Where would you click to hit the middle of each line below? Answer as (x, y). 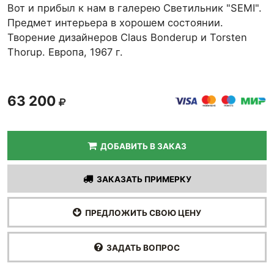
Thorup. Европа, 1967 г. (65, 52)
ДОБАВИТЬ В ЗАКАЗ (142, 146)
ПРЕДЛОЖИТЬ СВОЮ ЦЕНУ (141, 213)
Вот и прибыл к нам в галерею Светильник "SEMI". (135, 8)
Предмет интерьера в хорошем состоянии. (115, 23)
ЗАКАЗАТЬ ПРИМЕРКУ (142, 179)
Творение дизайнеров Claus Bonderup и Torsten (127, 37)
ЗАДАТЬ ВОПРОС (141, 248)
